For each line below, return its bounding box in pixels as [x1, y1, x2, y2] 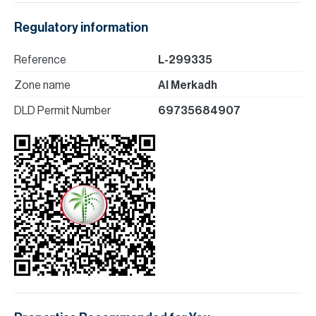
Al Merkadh [158, 80, 217, 91]
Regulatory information [14, 21, 148, 34]
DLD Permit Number [14, 105, 111, 116]
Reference [14, 54, 66, 66]
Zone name [14, 80, 71, 91]
